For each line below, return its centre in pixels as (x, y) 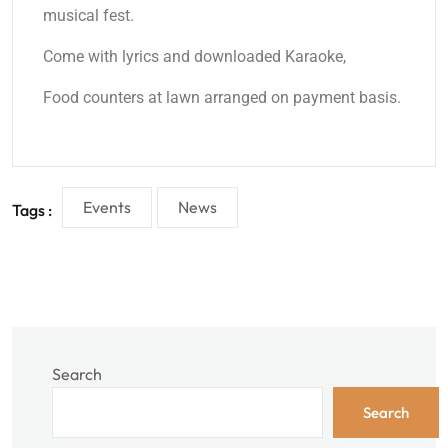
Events (107, 207)
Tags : (32, 209)
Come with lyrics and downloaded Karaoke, (194, 57)
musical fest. (88, 16)
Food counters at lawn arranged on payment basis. (222, 98)
